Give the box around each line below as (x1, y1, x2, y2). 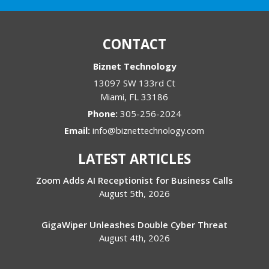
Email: (64, 124, 93, 137)
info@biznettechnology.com (92, 124, 205, 137)
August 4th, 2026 (98, 232, 170, 244)
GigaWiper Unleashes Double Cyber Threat (41, 219, 228, 231)
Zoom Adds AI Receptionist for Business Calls (35, 174, 233, 187)
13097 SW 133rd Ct (93, 77, 175, 89)
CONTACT (102, 35, 166, 54)
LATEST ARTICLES (77, 150, 191, 169)
